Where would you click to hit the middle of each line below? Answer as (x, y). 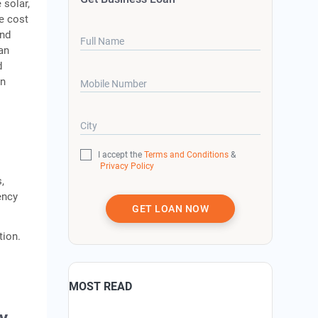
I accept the (121, 154)
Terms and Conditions (187, 154)
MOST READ (101, 286)
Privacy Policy (127, 166)
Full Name (103, 42)
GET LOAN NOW (171, 208)
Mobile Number (114, 83)
